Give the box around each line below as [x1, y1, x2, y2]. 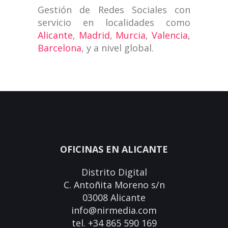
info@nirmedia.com [71, 204, 157, 217]
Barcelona [38, 42, 81, 54]
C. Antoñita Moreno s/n [63, 179, 165, 191]
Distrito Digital [81, 166, 147, 179]
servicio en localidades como [38, 16, 190, 29]
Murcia [116, 29, 146, 42]
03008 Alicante [82, 191, 146, 204]
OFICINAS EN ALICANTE [60, 143, 168, 156]
